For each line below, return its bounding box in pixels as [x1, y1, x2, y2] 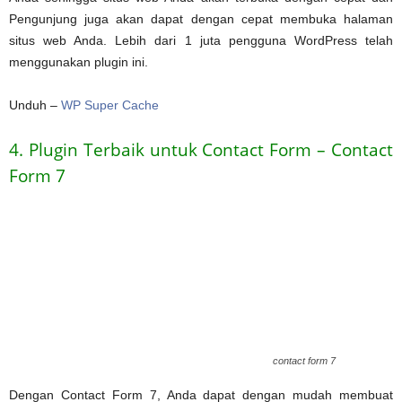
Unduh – [9, 97, 61, 112]
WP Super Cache [61, 97, 159, 112]
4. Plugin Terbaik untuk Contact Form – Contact [9, 137, 393, 162]
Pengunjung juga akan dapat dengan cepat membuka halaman [9, 11, 393, 26]
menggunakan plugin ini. [9, 54, 148, 69]
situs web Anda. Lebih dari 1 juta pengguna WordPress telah [9, 32, 393, 48]
